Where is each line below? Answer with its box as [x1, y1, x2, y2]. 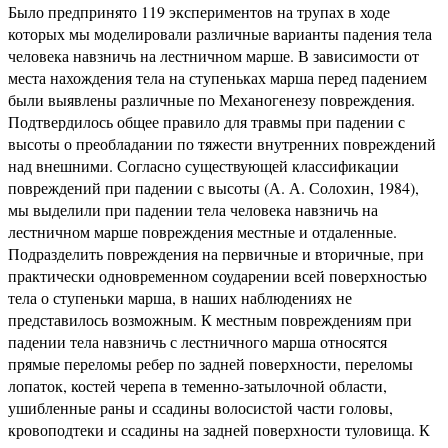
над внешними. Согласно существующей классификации [8, 155, 399, 176]
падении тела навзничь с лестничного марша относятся [8, 331, 387, 352]
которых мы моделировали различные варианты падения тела [8, 23, 432, 44]
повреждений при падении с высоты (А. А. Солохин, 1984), [8, 177, 419, 198]
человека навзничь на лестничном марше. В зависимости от [8, 45, 419, 66]
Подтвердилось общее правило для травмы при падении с [8, 111, 405, 132]
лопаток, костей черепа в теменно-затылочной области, [8, 375, 387, 396]
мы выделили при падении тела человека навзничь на [8, 199, 378, 220]
